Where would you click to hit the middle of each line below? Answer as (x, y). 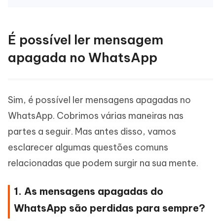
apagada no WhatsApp (83, 57)
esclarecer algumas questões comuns (88, 147)
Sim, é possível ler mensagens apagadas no (99, 100)
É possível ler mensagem (86, 40)
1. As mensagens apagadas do (89, 191)
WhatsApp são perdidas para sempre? (110, 208)
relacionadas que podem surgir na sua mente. (103, 163)
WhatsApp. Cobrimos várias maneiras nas (96, 116)
